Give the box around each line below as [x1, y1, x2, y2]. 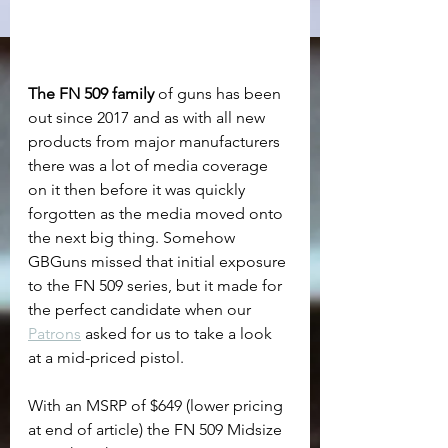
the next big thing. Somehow [28, 228, 239, 248]
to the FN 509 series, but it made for [28, 276, 286, 296]
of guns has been [154, 84, 285, 104]
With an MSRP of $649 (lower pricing [28, 396, 287, 416]
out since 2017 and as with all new [28, 108, 269, 128]
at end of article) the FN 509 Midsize [28, 420, 286, 440]
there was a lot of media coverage [28, 156, 272, 176]
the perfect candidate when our [28, 300, 255, 320]
